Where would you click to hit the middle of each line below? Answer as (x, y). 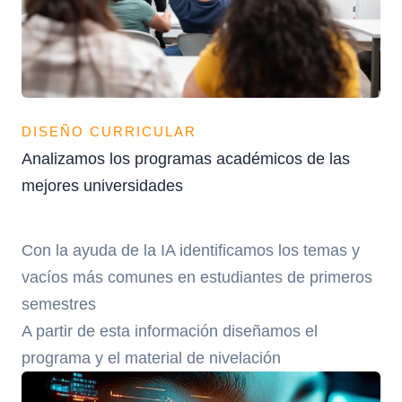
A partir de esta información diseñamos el (170, 331)
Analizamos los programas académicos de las (186, 159)
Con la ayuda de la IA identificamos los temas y (191, 250)
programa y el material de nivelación (151, 358)
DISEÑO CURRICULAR (109, 132)
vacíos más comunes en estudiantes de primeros (197, 277)
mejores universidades (102, 186)
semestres (59, 304)
